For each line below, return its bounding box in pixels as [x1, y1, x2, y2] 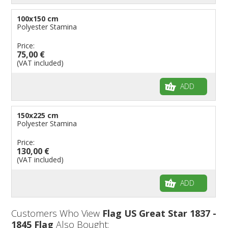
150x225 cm [17, 110, 59, 120]
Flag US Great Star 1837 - [102, 207, 217, 219]
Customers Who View [11, 207, 103, 219]
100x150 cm [17, 13, 59, 23]
